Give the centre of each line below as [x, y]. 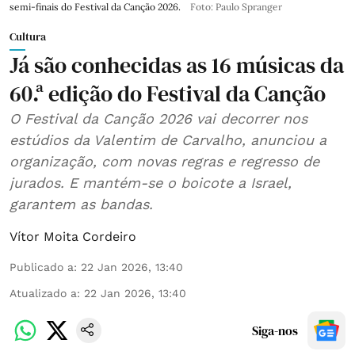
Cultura [28, 36]
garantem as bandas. [81, 204]
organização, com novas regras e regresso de [164, 161]
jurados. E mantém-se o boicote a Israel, [151, 182]
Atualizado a [43, 293]
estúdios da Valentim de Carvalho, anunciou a [168, 139]
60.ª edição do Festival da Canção [168, 93]
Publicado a [42, 267]
